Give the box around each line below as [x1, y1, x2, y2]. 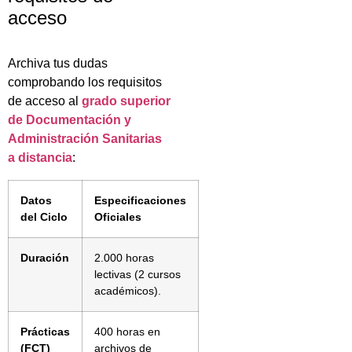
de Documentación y [8, 112, 131, 126]
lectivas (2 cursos [94, 267, 181, 280]
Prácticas [20, 324, 70, 338]
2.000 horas [94, 251, 154, 264]
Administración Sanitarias [8, 131, 162, 145]
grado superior [82, 93, 170, 108]
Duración [20, 251, 69, 264]
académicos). [94, 284, 161, 297]
